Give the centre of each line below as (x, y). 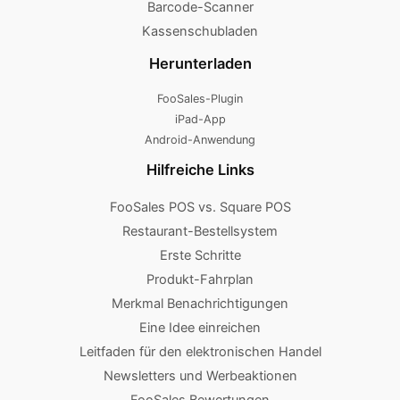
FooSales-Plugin (200, 99)
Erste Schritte (200, 255)
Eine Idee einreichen (200, 327)
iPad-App (200, 120)
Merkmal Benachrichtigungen (200, 303)
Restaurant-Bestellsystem (200, 231)
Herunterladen (200, 63)
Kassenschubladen (200, 31)
